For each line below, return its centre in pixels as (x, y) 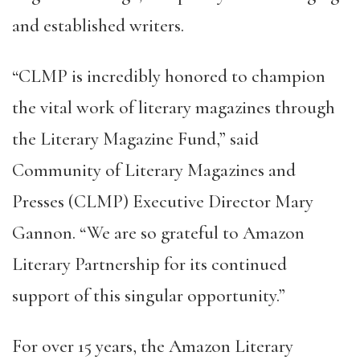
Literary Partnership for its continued (149, 264)
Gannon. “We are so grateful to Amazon (158, 233)
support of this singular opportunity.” (149, 296)
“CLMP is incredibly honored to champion (169, 76)
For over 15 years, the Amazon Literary (153, 346)
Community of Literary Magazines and (154, 170)
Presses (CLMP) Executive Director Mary (163, 202)
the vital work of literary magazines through (174, 108)
